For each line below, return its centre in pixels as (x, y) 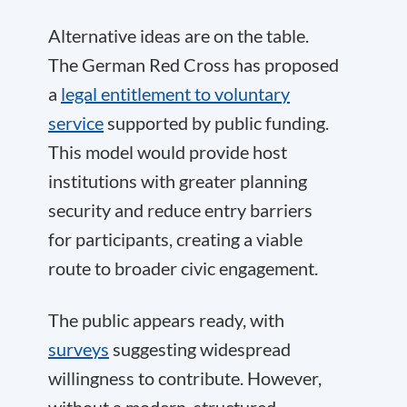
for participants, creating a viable (175, 239)
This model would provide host (168, 152)
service (76, 123)
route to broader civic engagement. (183, 268)
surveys (79, 349)
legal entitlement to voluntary (175, 94)
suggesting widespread (200, 349)
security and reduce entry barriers (180, 210)
